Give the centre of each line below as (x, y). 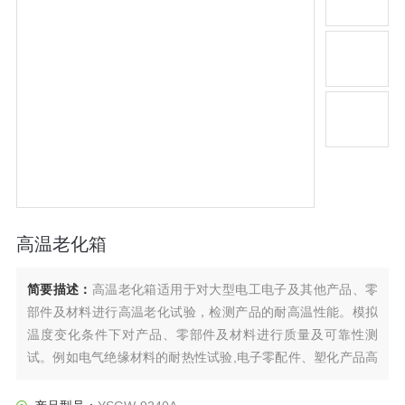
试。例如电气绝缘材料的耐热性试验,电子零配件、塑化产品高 (202, 357)
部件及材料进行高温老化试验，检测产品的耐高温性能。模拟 (202, 311)
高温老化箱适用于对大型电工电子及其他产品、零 (235, 289)
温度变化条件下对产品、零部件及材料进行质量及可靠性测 (202, 334)
